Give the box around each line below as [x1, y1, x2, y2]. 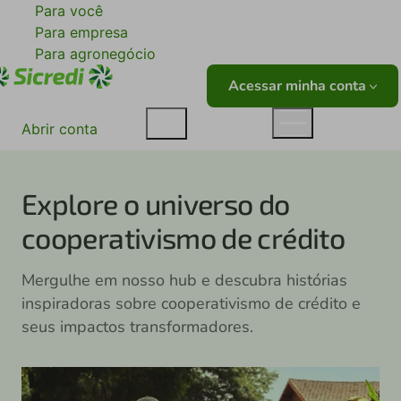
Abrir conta [21, 120, 98, 138]
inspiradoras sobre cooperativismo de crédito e [21, 293, 361, 314]
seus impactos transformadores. [21, 316, 253, 337]
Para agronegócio [35, 45, 156, 63]
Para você [35, 2, 103, 20]
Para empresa [35, 23, 128, 41]
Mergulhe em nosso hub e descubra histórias [21, 269, 347, 291]
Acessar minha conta [228, 76, 370, 96]
